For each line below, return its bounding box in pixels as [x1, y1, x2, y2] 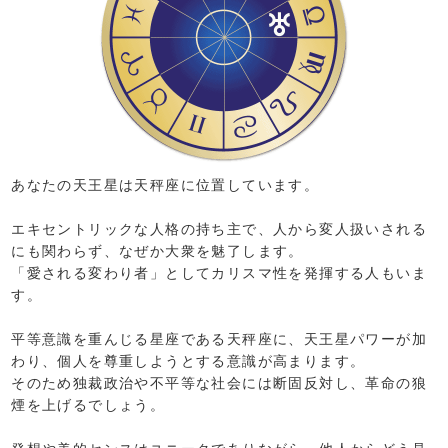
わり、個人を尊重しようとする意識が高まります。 [11, 352, 366, 370]
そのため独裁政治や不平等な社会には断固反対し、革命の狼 [11, 374, 427, 392]
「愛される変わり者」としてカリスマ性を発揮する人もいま [11, 264, 427, 282]
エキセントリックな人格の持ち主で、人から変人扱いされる [11, 220, 427, 238]
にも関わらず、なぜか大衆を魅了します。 [11, 242, 304, 260]
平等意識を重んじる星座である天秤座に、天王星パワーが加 [11, 330, 427, 348]
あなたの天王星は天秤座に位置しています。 [11, 176, 320, 194]
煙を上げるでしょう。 [11, 396, 166, 414]
